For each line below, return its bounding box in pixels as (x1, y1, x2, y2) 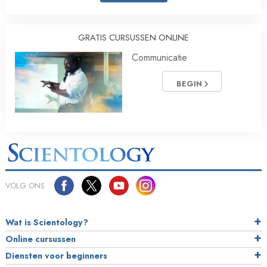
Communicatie (132, 51, 187, 65)
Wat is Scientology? (5, 216, 88, 229)
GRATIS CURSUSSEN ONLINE (78, 32, 189, 44)
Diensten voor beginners (5, 250, 107, 262)
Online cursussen (5, 233, 76, 246)
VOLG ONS (5, 180, 45, 192)
